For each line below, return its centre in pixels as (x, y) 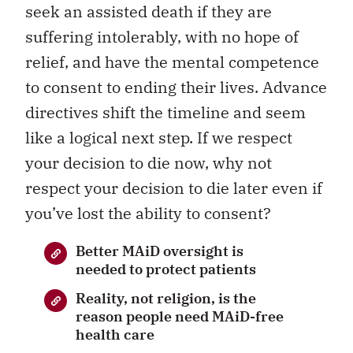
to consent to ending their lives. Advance (176, 87)
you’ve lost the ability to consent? (148, 213)
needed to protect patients (166, 269)
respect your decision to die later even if (174, 188)
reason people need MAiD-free (180, 317)
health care (115, 335)
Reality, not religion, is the (166, 299)
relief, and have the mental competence (172, 61)
